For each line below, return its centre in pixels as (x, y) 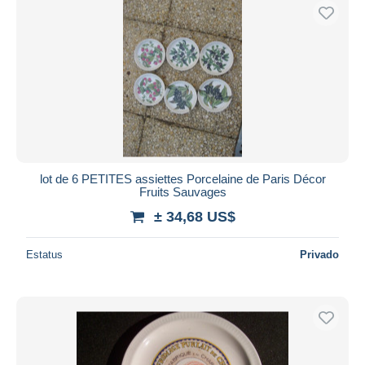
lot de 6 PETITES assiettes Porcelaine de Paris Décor (182, 178)
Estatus (44, 254)
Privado (319, 254)
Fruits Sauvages (182, 191)
